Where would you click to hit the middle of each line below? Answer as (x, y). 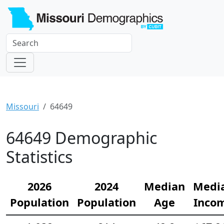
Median (164, 186)
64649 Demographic (81, 137)
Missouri (22, 106)
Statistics (39, 156)
